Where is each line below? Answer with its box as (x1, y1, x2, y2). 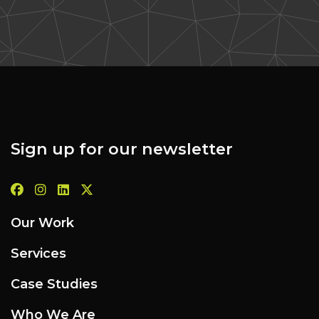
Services (11, 245, 66, 261)
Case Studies (11, 276, 98, 292)
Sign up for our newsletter (11, 138, 233, 159)
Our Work (11, 214, 74, 231)
